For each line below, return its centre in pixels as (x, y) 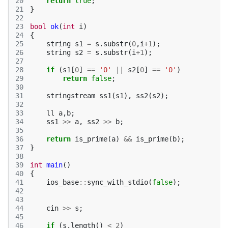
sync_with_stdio (118, 182)
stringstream (71, 96)
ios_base (63, 182)
